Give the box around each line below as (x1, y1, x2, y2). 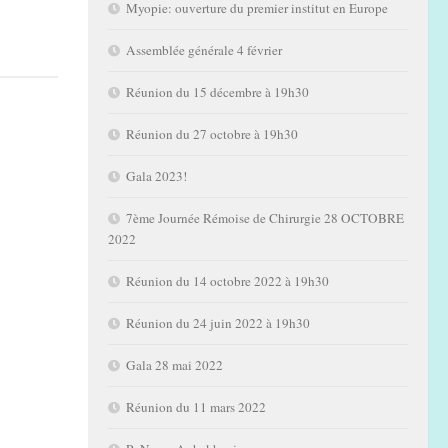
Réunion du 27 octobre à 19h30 (126, 125, 298, 144)
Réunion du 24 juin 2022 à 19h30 (126, 314, 310, 333)
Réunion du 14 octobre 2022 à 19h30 (126, 272, 329, 291)
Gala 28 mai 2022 (126, 356, 223, 375)
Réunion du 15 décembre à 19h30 (126, 83, 309, 102)
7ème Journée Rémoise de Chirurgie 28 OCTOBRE (126, 209, 404, 228)
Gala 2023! (126, 167, 187, 186)
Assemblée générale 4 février (126, 41, 282, 60)
